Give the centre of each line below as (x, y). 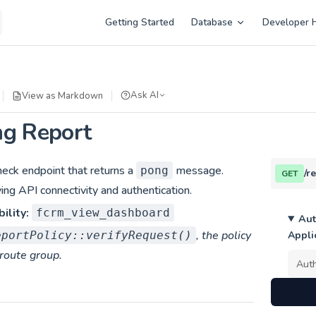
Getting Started (140, 22)
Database (212, 22)
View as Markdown (62, 96)
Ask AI (145, 95)
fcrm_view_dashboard (103, 213)
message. (198, 171)
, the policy (224, 236)
